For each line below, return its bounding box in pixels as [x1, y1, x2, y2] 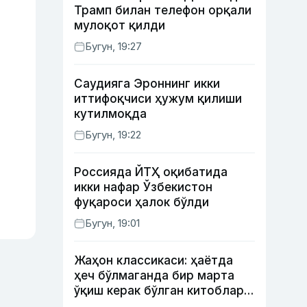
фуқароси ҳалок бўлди [74, 195, 209, 209]
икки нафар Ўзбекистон [74, 180, 212, 194]
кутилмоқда [74, 107, 147, 121]
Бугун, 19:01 [85, 217, 140, 230]
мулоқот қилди [74, 19, 165, 32]
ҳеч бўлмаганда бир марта [74, 269, 234, 282]
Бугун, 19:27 [85, 40, 142, 53]
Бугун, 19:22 [85, 128, 141, 141]
